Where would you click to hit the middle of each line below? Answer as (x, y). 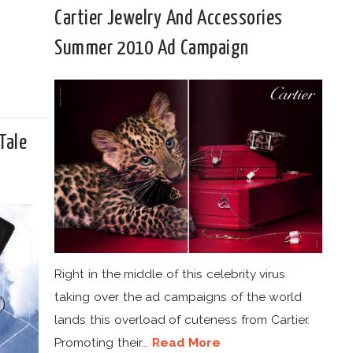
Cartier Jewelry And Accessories (169, 19)
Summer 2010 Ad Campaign (152, 48)
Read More (186, 342)
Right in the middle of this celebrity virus (170, 273)
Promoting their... (103, 342)
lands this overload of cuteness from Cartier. (182, 319)
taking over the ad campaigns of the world (178, 296)
